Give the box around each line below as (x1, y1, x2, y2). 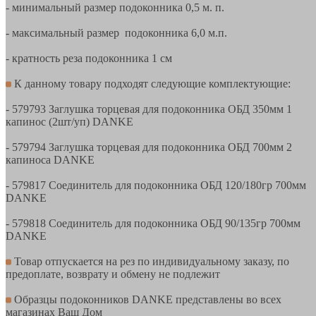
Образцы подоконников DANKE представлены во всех (11, 293, 281, 305)
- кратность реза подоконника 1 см (6, 51, 172, 64)
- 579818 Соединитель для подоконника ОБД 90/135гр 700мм (6, 217, 300, 229)
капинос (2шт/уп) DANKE (6, 115, 133, 128)
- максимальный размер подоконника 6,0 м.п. (6, 26, 227, 39)
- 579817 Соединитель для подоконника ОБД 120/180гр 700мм (6, 178, 306, 191)
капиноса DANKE (6, 153, 95, 166)
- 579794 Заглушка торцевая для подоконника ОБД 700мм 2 (6, 140, 292, 153)
